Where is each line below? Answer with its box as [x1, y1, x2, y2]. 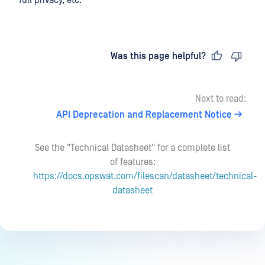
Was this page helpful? [111, 51, 206, 62]
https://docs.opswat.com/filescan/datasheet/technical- [33, 171, 257, 182]
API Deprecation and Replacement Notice [56, 109, 232, 120]
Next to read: [195, 93, 246, 104]
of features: [109, 157, 156, 167]
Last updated [28, 51, 89, 62]
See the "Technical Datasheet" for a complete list [35, 143, 230, 153]
